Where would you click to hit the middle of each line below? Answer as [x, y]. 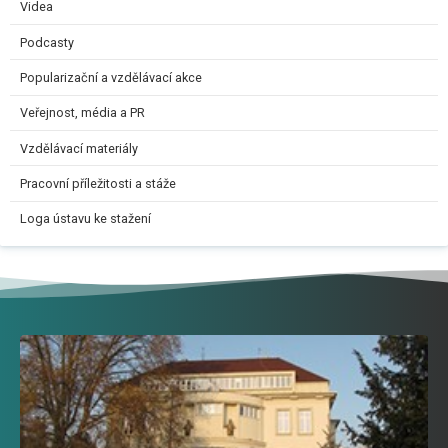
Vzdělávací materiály [79, 148]
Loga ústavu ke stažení [85, 219]
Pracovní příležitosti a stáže [98, 183]
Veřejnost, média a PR [82, 113]
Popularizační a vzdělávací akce [111, 78]
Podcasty [47, 42]
